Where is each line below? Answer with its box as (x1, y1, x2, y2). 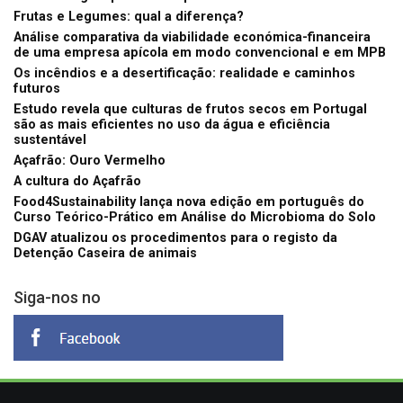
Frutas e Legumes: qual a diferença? (13, 9, 244, 25)
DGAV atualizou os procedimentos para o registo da (13, 230, 337, 246)
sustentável (13, 132, 86, 148)
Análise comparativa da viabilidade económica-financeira (13, 30, 371, 46)
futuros (13, 81, 60, 97)
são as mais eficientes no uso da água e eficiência (13, 117, 330, 133)
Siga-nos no (13, 288, 101, 308)
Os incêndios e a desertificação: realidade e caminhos (13, 66, 355, 82)
